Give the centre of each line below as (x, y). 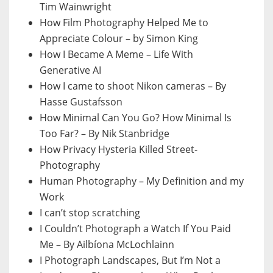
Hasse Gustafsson (81, 102)
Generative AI (70, 70)
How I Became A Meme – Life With (116, 55)
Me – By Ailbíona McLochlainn (107, 245)
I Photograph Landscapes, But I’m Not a (130, 261)
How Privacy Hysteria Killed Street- (119, 150)
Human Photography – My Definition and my (142, 181)
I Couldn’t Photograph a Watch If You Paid (135, 229)
